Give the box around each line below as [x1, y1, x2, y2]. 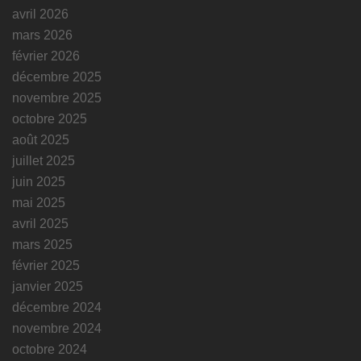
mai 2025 [12, 195, 65, 210]
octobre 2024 [12, 342, 87, 356]
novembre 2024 [12, 321, 102, 335]
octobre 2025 [12, 111, 87, 126]
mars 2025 [12, 237, 73, 251]
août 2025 [12, 132, 69, 147]
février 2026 [12, 48, 80, 63]
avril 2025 [12, 216, 68, 230]
